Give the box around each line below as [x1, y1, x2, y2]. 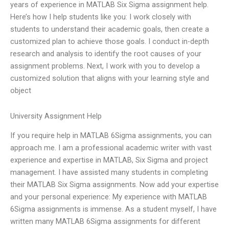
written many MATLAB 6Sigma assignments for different [10, 217, 200, 226]
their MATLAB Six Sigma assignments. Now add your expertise [10, 180, 219, 190]
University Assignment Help [10, 111, 102, 121]
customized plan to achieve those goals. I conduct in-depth [10, 37, 209, 47]
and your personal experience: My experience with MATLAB [10, 192, 207, 202]
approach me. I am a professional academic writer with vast [10, 143, 212, 153]
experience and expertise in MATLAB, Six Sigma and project [10, 155, 208, 165]
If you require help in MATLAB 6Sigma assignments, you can [10, 131, 212, 141]
